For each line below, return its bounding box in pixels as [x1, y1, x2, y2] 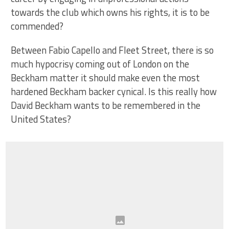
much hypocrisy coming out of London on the [11, 56, 190, 71]
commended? [11, 18, 64, 33]
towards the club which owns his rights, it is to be [11, 5, 210, 19]
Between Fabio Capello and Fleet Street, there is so [11, 42, 214, 57]
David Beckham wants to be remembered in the [11, 98, 201, 112]
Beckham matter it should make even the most [11, 70, 200, 85]
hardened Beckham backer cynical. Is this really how [11, 84, 217, 99]
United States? [11, 111, 72, 126]
